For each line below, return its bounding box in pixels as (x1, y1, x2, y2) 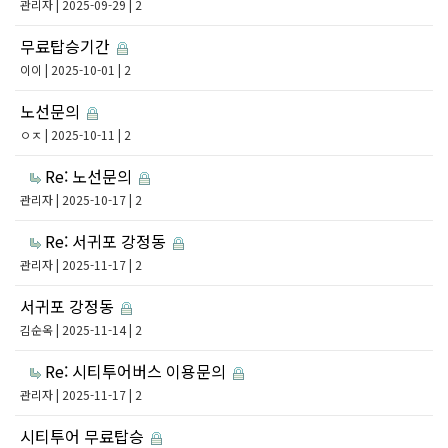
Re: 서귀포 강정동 (45, 229, 170, 253)
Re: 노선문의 (45, 164, 136, 188)
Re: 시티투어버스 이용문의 (45, 359, 230, 383)
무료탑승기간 (20, 34, 114, 58)
